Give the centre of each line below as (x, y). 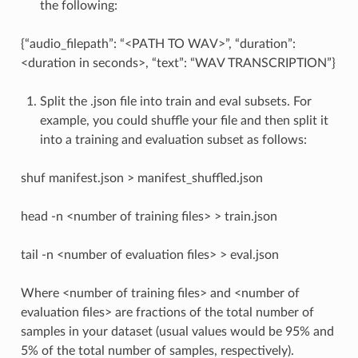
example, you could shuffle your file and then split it (184, 120)
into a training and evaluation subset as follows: (173, 139)
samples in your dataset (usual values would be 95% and (177, 331)
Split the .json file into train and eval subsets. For (175, 101)
